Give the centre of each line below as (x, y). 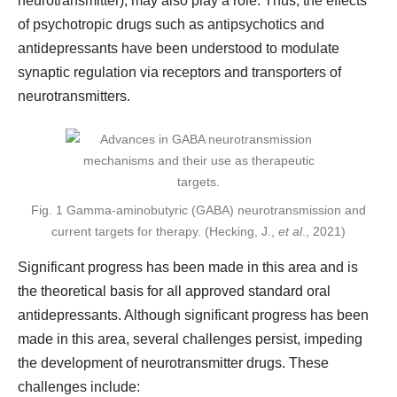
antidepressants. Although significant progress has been (193, 315)
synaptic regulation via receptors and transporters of (179, 72)
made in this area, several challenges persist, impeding (190, 339)
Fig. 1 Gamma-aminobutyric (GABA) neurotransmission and (198, 210)
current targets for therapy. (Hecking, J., (165, 231)
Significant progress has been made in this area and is (188, 267)
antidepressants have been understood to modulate (179, 48)
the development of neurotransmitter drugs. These (173, 363)
